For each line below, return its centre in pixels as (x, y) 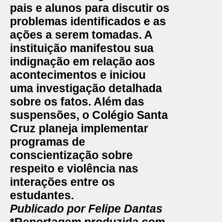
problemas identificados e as (88, 21)
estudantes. (42, 195)
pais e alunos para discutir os (90, 8)
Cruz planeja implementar (79, 128)
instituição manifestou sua (82, 48)
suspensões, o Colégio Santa (89, 115)
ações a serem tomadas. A (81, 35)
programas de (48, 142)
